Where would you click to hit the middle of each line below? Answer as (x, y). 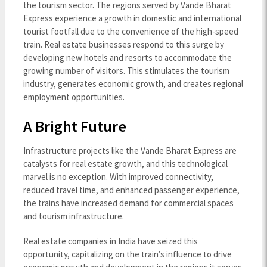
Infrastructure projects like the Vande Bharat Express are (130, 150)
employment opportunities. (74, 97)
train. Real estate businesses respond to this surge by (123, 44)
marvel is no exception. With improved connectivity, (118, 177)
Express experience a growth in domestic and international (132, 18)
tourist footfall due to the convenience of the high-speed (131, 31)
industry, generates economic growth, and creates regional (133, 84)
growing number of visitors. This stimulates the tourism (126, 71)
